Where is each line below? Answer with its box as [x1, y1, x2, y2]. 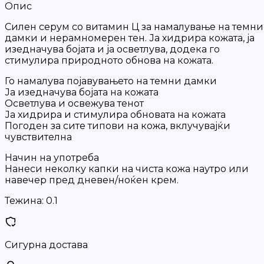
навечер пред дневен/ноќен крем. [5, 174, 179, 186]
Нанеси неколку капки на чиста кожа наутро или [5, 163, 249, 174]
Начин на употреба [5, 152, 99, 163]
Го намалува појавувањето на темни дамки [5, 75, 217, 87]
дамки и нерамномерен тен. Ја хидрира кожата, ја [5, 32, 255, 44]
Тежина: [5, 195, 44, 206]
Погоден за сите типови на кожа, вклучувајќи [5, 120, 230, 131]
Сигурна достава [5, 239, 88, 250]
